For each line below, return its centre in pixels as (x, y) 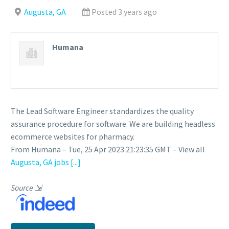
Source (23, 188)
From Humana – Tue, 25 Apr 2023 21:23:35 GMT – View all (108, 149)
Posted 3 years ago (124, 12)
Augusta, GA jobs (40, 162)
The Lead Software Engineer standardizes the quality (102, 111)
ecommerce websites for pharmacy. (73, 136)
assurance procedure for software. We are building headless (113, 124)
